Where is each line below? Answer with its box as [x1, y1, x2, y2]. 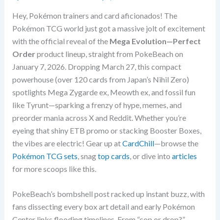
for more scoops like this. [12, 164, 96, 173]
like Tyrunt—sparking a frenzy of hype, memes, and [12, 100, 182, 110]
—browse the [154, 138, 198, 148]
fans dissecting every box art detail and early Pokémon [12, 202, 195, 212]
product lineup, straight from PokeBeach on [35, 49, 183, 58]
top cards [97, 151, 130, 161]
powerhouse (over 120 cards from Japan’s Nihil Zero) [12, 74, 189, 84]
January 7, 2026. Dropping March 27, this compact [12, 61, 181, 71]
